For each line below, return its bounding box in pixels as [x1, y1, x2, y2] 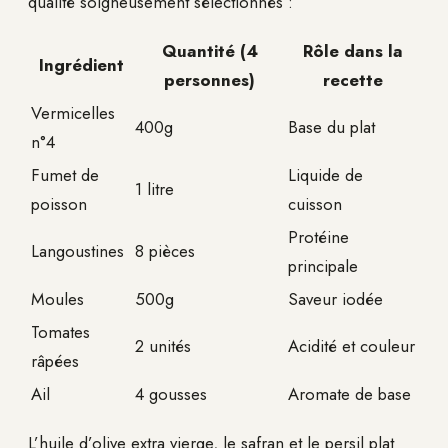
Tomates [31, 319, 90, 344]
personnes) [164, 67, 255, 92]
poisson [31, 191, 87, 216]
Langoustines [31, 238, 124, 263]
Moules [31, 286, 84, 311]
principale [288, 253, 358, 278]
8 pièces [135, 238, 195, 263]
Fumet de [31, 162, 99, 187]
